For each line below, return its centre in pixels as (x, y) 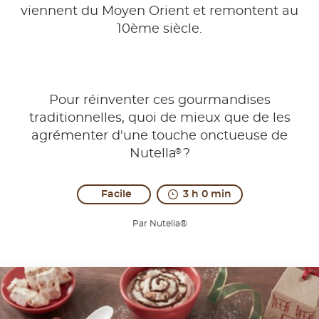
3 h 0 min (207, 194)
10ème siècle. (159, 30)
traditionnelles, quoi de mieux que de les (159, 119)
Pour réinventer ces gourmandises (159, 101)
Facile (116, 194)
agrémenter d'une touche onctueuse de (159, 136)
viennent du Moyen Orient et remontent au (159, 12)
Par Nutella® (159, 224)
